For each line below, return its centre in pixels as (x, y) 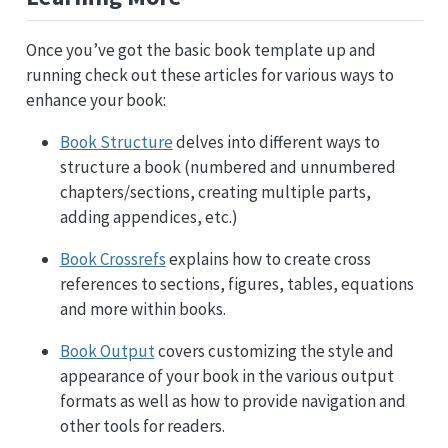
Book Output (107, 350)
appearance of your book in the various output (226, 375)
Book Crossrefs (112, 258)
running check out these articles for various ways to (209, 74)
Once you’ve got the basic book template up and (200, 49)
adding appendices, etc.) (148, 216)
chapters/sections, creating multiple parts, (215, 191)
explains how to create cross (268, 258)
